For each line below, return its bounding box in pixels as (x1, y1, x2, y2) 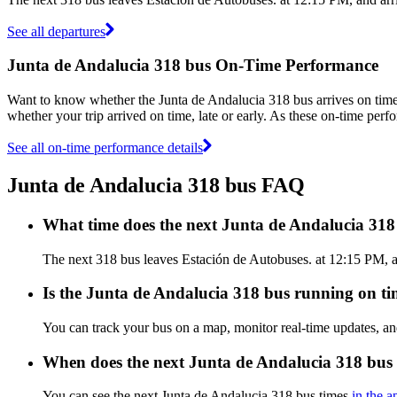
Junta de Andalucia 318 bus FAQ (7, 173, 305, 197)
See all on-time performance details (7, 139, 203, 155)
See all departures (7, 23, 105, 39)
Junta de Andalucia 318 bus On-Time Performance (7, 56, 378, 75)
